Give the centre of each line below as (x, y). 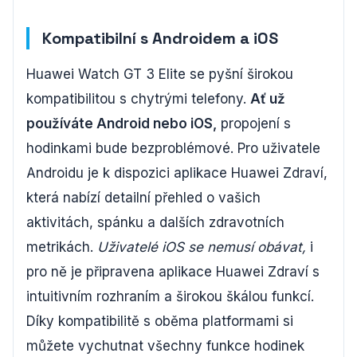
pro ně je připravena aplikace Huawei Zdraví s (173, 271)
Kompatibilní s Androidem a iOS (160, 38)
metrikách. (62, 247)
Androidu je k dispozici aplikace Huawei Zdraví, (177, 173)
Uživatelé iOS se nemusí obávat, (202, 247)
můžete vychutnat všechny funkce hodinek (165, 345)
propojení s (254, 123)
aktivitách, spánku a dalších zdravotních (155, 222)
